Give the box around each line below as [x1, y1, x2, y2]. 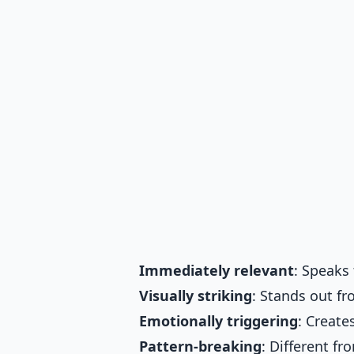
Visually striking [139, 285, 252, 305]
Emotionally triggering [139, 311, 298, 330]
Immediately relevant [139, 260, 294, 280]
